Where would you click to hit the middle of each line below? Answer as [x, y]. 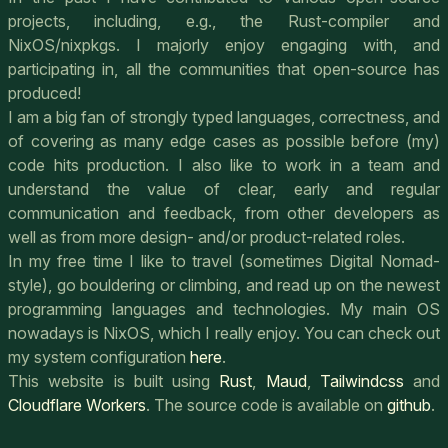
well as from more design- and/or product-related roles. [206, 237]
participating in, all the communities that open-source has [224, 69]
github [409, 405]
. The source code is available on [266, 405]
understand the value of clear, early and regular [224, 189]
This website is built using [114, 381]
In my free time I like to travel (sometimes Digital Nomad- [224, 261]
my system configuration [99, 357]
